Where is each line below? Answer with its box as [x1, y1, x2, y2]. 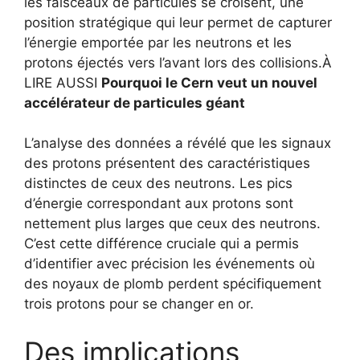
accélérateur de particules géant [24, 94, 245, 111]
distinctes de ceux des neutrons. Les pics [24, 175, 292, 192]
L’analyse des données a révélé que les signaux [24, 135, 331, 152]
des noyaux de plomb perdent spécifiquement [24, 276, 321, 292]
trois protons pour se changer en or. [24, 296, 254, 313]
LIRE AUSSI [24, 74, 97, 91]
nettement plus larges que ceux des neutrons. [24, 215, 321, 232]
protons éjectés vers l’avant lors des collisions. [24, 54, 322, 71]
